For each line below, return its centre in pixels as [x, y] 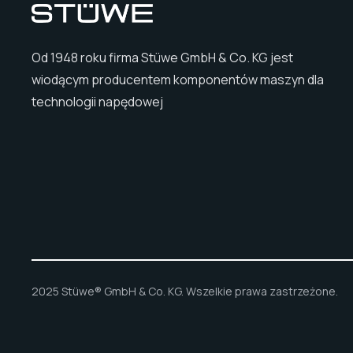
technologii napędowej [97, 101]
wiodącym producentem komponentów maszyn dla [178, 79]
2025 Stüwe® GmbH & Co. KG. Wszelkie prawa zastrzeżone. [185, 292]
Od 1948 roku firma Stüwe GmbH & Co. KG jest [162, 57]
